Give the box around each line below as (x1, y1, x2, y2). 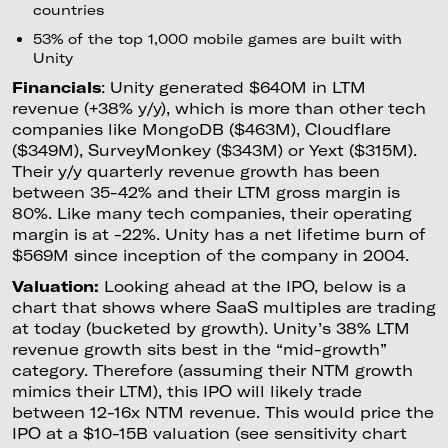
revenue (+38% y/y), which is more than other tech (11, 98, 426, 117)
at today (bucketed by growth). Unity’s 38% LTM (11, 319, 410, 338)
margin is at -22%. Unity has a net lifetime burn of (11, 224, 426, 243)
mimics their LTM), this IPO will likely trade (11, 382, 362, 401)
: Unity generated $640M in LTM (100, 77, 366, 96)
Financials (11, 77, 101, 96)
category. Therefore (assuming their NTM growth (11, 361, 413, 380)
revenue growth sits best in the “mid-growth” (11, 340, 387, 359)
